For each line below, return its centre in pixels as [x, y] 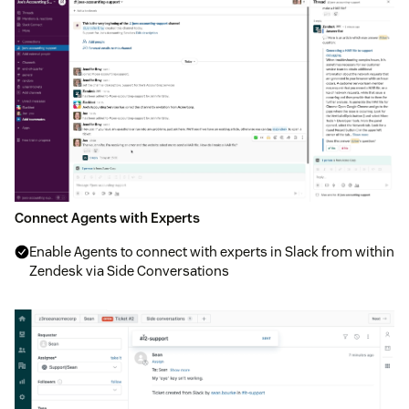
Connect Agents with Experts [107, 218]
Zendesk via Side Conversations [129, 271]
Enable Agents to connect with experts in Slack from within [212, 252]
